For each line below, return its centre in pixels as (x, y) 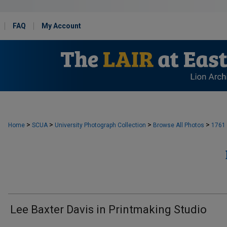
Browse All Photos (179, 125)
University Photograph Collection (100, 125)
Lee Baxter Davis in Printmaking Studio (108, 210)
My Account (61, 26)
